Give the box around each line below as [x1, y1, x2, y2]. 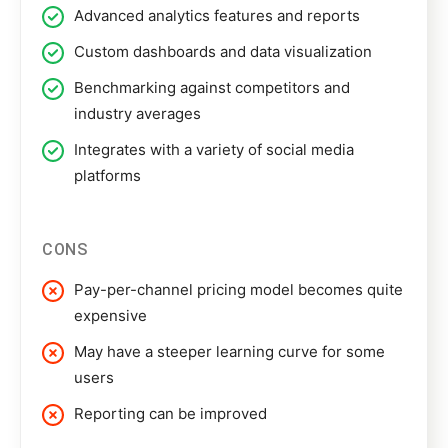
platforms [74, 166, 141, 186]
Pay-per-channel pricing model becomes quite [74, 280, 403, 300]
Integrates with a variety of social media [74, 140, 354, 160]
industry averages [74, 104, 201, 124]
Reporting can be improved [74, 404, 267, 424]
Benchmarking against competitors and [74, 78, 350, 98]
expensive [74, 306, 147, 326]
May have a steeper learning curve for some [74, 342, 385, 362]
